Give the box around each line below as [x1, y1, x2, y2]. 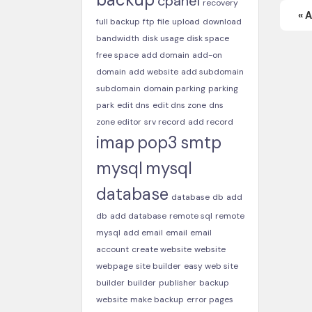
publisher [159, 277, 196, 288]
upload [172, 16, 200, 27]
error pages [187, 294, 233, 305]
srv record [144, 116, 185, 127]
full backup [96, 16, 140, 27]
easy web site [184, 260, 238, 272]
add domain [141, 49, 189, 61]
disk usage [142, 33, 184, 44]
